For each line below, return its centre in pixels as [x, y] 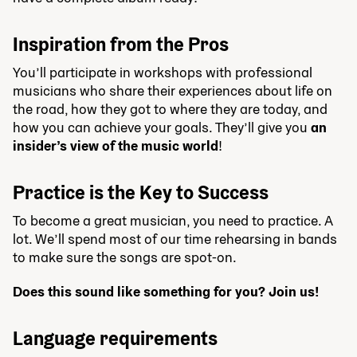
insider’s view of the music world [116, 145]
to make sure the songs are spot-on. [126, 257]
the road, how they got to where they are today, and [170, 108]
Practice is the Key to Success [141, 192]
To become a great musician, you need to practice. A [173, 220]
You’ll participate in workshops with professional [163, 72]
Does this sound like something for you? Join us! [166, 291]
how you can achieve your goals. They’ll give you [162, 127]
